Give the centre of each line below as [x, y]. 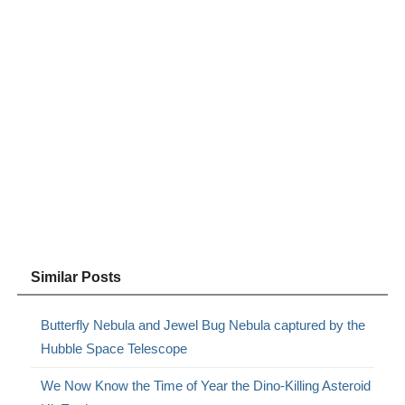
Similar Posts [76, 278]
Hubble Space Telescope [114, 349]
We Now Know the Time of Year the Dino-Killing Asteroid [206, 386]
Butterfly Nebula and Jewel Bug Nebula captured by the [203, 325]
